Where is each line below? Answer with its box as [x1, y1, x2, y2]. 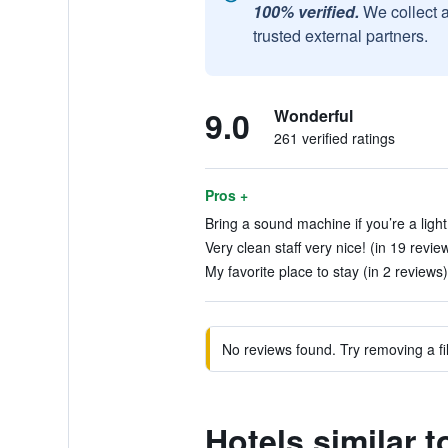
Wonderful [273, 104, 353, 127]
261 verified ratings [273, 128, 395, 148]
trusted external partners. [252, 24, 428, 47]
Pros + [204, 185, 248, 205]
